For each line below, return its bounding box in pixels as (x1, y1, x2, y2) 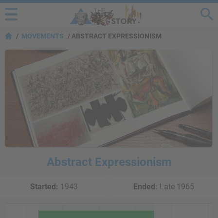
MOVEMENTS (21, 32, 64, 40)
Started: (30, 182, 59, 191)
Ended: (133, 182, 158, 191)
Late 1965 (158, 182, 195, 191)
